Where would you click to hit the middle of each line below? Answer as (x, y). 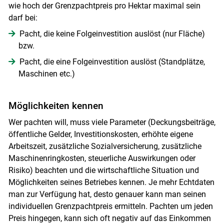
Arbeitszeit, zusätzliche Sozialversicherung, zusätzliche (105, 146)
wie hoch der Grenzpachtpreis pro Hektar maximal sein (104, 6)
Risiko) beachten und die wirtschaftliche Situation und (103, 170)
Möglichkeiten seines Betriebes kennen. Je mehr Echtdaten (111, 182)
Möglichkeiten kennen (56, 106)
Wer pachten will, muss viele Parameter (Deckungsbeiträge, (112, 122)
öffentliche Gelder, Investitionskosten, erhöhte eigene (100, 134)
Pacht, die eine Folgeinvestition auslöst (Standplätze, (112, 62)
